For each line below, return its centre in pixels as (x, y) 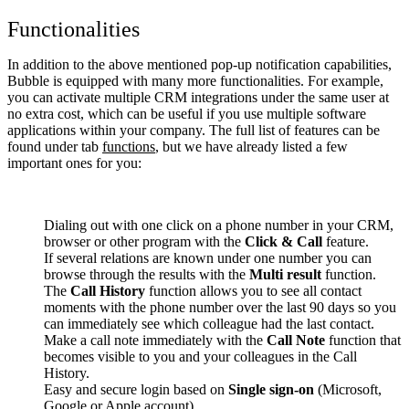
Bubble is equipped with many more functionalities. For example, (195, 80)
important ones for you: (74, 163)
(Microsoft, (348, 389)
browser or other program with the (144, 241)
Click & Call (283, 241)
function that (363, 340)
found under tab (55, 146)
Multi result (285, 274)
